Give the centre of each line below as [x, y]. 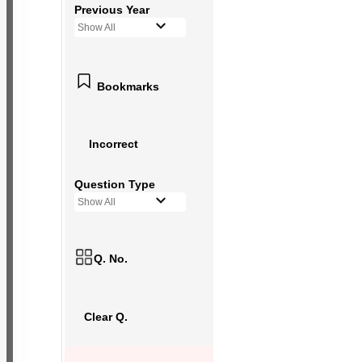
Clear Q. [109, 317]
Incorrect [122, 144]
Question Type [115, 184]
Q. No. [111, 259]
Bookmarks [128, 86]
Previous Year [112, 10]
